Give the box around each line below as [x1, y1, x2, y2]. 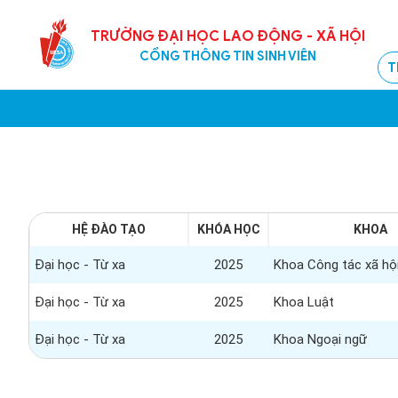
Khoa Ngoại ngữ [274, 331, 367, 347]
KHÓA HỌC [196, 222, 260, 236]
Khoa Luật [274, 294, 334, 310]
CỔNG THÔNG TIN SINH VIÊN [139, 47, 316, 64]
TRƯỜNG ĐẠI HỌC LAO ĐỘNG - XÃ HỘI [91, 27, 365, 45]
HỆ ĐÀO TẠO [72, 222, 146, 236]
